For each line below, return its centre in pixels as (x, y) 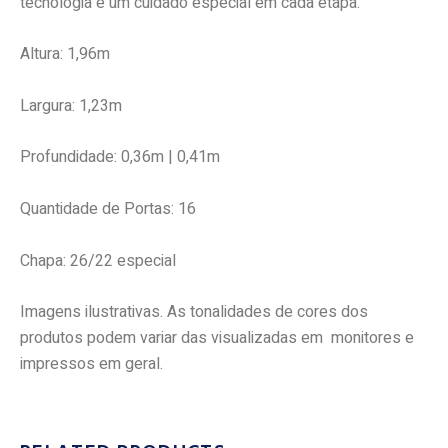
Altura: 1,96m (65, 54)
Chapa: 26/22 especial (98, 260)
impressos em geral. (91, 364)
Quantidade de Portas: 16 (108, 208)
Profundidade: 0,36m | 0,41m (120, 157)
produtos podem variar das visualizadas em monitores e (217, 338)
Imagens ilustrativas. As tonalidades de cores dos (194, 312)
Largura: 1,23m (71, 105)
